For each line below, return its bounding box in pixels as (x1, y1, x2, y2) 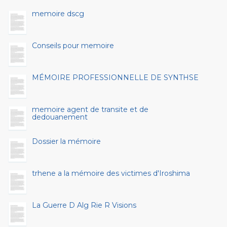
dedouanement (32, 112, 88, 122)
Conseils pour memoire (32, 41, 114, 50)
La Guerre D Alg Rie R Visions (32, 201, 136, 210)
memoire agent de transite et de (32, 105, 148, 114)
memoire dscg (32, 9, 84, 18)
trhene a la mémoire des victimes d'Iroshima (32, 169, 190, 178)
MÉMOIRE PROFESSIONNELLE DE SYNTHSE (32, 73, 199, 82)
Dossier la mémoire (32, 137, 101, 146)
